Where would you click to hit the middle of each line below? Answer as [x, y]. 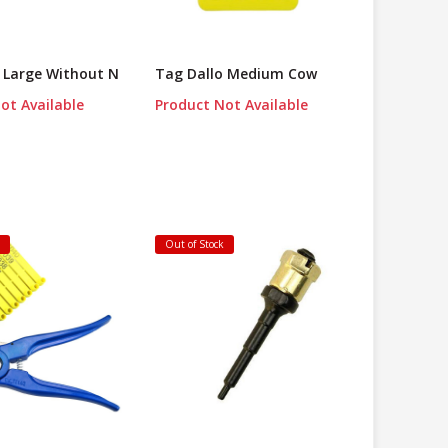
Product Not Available [231, 105]
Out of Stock [194, 244]
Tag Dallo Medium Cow [235, 74]
